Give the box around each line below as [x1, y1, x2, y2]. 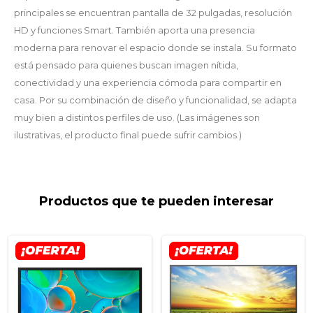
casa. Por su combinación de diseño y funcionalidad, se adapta [14, 94, 297, 106]
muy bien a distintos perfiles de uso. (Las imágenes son [14, 112, 260, 124]
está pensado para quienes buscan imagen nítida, [14, 59, 238, 71]
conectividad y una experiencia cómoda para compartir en [14, 77, 282, 89]
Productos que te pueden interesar [39, 194, 274, 210]
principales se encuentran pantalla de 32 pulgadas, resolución [14, 7, 292, 19]
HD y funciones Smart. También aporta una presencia [14, 24, 255, 36]
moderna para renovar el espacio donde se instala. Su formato [14, 42, 297, 54]
